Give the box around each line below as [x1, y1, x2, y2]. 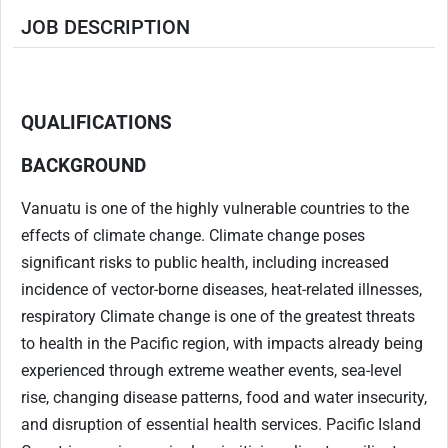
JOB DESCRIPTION [21, 15, 190, 40]
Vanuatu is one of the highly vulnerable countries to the [21, 199, 409, 219]
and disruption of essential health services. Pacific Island [21, 415, 421, 435]
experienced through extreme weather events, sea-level [21, 361, 402, 381]
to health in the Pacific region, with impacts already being [21, 334, 423, 354]
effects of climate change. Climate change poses [21, 226, 365, 246]
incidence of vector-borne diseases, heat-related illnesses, [21, 280, 422, 300]
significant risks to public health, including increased [21, 253, 389, 273]
